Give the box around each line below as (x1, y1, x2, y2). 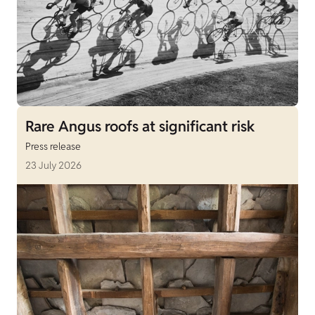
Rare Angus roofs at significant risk (25, 117, 255, 136)
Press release (25, 140, 81, 153)
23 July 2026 (25, 159, 82, 172)
